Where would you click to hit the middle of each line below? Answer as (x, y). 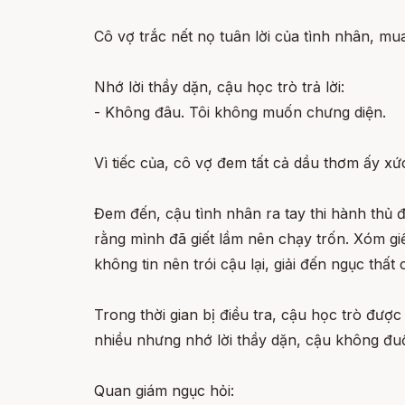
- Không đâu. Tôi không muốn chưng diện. (240, 112)
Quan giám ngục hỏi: (164, 391)
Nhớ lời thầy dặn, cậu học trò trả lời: (219, 87)
